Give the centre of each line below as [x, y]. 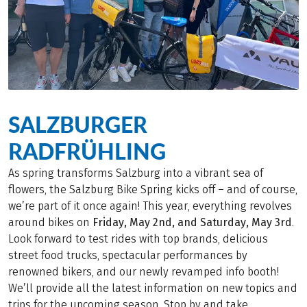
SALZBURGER [78, 125]
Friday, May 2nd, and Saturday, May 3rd [192, 223]
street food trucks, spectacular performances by [128, 256]
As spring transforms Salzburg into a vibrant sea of [136, 173]
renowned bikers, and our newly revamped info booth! [144, 272]
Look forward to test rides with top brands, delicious [138, 239]
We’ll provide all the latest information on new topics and [153, 288]
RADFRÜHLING [87, 151]
